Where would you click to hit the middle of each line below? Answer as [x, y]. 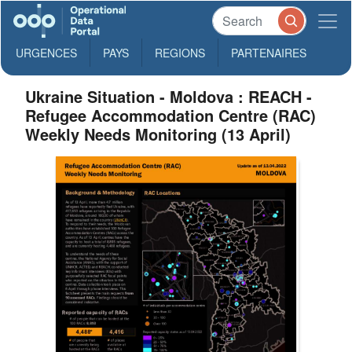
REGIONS [180, 53]
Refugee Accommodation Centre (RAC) [171, 115]
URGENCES [46, 53]
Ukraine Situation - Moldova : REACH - [169, 96]
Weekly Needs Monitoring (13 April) [158, 134]
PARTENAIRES [269, 53]
